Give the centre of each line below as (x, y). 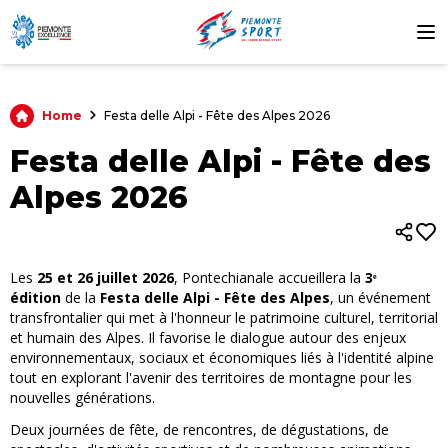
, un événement (380, 297)
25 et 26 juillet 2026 (105, 277)
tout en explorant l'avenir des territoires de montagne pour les (211, 377)
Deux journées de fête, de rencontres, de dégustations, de (199, 429)
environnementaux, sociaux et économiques (155, 357)
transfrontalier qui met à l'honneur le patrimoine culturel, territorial (224, 317)
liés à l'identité (348, 357)
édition (35, 297)
